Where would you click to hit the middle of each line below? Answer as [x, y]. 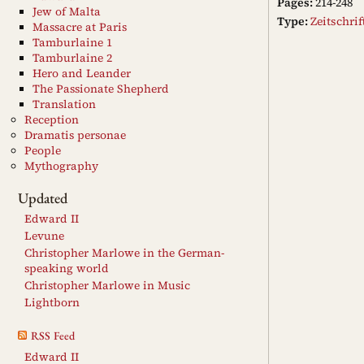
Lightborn [52, 302]
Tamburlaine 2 [72, 58]
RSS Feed [53, 335]
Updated [43, 197]
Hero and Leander [82, 73]
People [43, 150]
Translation [64, 104]
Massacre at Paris [80, 27]
